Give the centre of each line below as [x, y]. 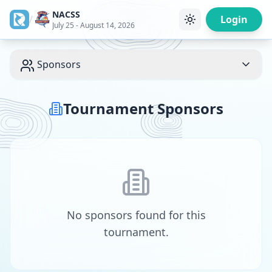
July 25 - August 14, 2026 [93, 25]
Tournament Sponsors [143, 108]
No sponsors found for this [136, 215]
